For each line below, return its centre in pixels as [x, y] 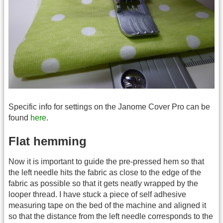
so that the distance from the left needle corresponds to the [111, 216]
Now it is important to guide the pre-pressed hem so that [106, 161]
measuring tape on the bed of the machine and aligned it [107, 205]
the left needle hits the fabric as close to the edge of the [105, 172]
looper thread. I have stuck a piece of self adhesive [97, 194]
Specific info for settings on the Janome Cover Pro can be [109, 107]
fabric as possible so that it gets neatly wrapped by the [103, 183]
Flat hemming [48, 141]
